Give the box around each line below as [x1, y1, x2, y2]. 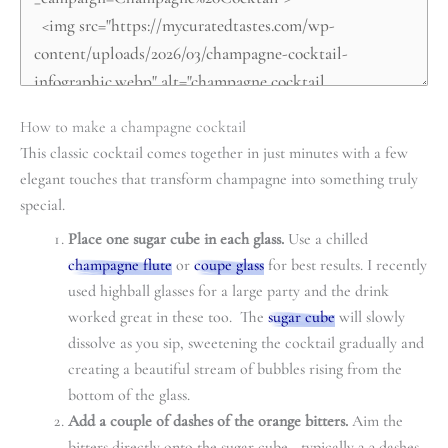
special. [20, 194, 65, 215]
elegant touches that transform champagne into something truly [20, 168, 418, 189]
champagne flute [68, 254, 172, 275]
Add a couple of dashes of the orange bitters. [68, 410, 348, 431]
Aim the [348, 410, 403, 431]
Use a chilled [284, 228, 368, 249]
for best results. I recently [264, 254, 427, 275]
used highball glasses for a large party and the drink [68, 280, 389, 301]
